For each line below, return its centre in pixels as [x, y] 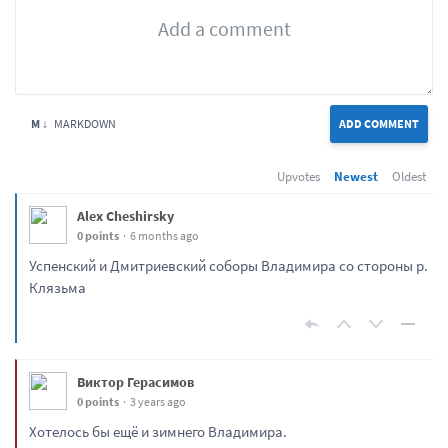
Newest [356, 177]
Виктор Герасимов [135, 382]
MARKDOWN [82, 124]
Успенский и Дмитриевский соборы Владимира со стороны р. [228, 266]
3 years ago [158, 402]
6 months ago [164, 236]
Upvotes [298, 177]
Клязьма [57, 288]
